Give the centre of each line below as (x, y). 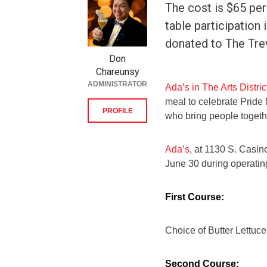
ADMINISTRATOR (117, 84)
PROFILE (117, 111)
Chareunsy (117, 72)
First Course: (196, 197)
